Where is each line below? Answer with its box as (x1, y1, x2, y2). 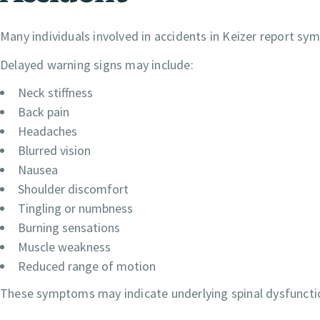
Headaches (18, 123, 77, 140)
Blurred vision (18, 142, 91, 159)
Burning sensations (18, 219, 120, 236)
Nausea (18, 161, 58, 179)
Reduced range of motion (18, 258, 156, 275)
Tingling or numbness (18, 200, 133, 217)
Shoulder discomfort (18, 181, 129, 198)
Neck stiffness (18, 84, 93, 101)
